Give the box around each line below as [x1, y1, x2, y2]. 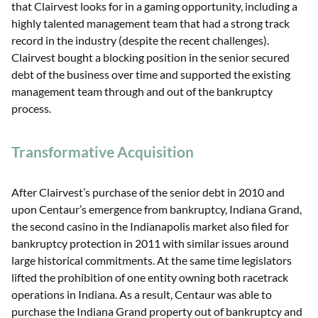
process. [11, 101, 51, 115]
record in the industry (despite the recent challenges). [11, 33, 269, 47]
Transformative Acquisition [11, 143, 194, 161]
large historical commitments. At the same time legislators [11, 253, 292, 267]
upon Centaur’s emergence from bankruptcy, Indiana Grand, [11, 202, 302, 216]
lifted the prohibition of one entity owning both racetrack [11, 270, 288, 284]
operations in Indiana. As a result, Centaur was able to [11, 287, 272, 301]
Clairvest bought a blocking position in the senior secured [11, 50, 290, 64]
